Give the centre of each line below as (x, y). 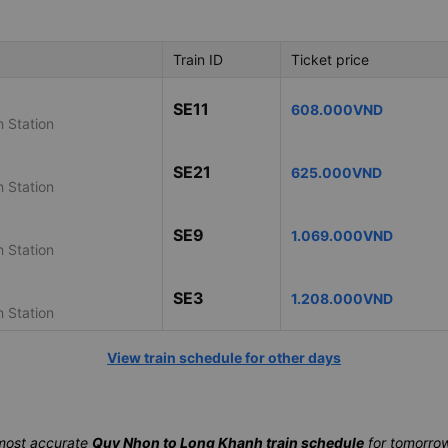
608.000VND (337, 110)
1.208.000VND (342, 299)
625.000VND (336, 173)
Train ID (198, 60)
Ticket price (330, 60)
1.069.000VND (342, 236)
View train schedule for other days (224, 358)
